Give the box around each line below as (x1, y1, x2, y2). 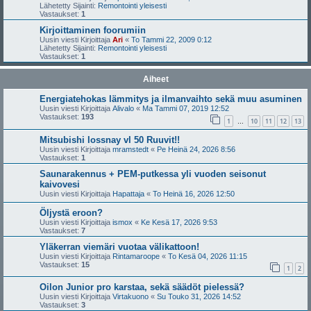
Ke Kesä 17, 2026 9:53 (141, 217, 217, 226)
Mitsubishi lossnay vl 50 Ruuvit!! (40, 134, 180, 145)
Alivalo (112, 104, 134, 112)
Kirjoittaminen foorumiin (40, 25, 146, 35)
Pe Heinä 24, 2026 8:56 (157, 144, 235, 153)
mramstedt (112, 144, 149, 153)
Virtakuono (112, 292, 149, 301)
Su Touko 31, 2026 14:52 (157, 292, 241, 301)
